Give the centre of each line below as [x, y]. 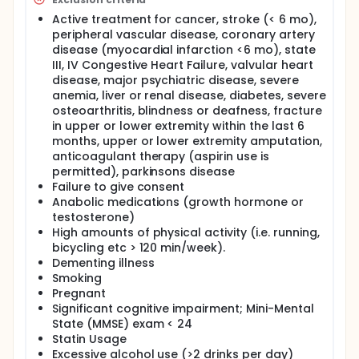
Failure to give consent [119, 187]
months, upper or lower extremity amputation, [187, 141]
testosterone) [93, 217]
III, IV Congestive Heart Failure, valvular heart [183, 65]
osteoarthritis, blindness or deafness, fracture [187, 111]
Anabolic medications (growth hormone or [178, 202]
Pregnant [79, 293]
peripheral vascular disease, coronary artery [184, 34]
